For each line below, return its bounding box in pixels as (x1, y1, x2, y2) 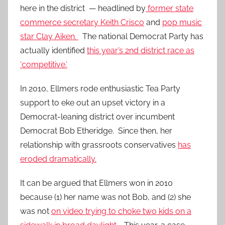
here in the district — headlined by (20, 4, 146, 14)
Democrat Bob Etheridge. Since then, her (20, 126, 172, 136)
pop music (162, 18, 202, 28)
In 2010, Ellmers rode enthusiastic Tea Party (20, 84, 180, 94)
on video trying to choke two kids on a (51, 206, 191, 216)
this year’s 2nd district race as (87, 46, 194, 56)
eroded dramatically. (20, 154, 96, 164)
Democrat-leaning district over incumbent (20, 112, 175, 122)
